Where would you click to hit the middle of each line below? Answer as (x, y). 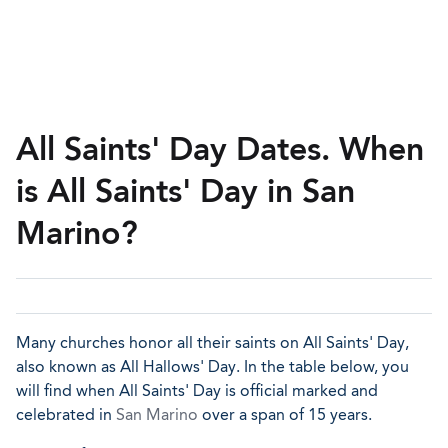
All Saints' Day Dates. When (220, 149)
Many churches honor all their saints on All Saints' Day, (212, 342)
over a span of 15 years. (285, 414)
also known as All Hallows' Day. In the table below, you (212, 366)
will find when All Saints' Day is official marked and (197, 390)
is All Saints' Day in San (185, 191)
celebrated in (66, 414)
